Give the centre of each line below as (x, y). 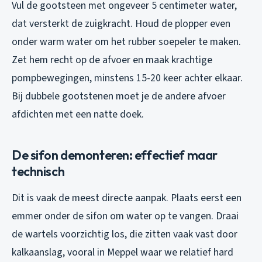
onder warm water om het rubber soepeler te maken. (126, 42)
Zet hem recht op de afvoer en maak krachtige (112, 60)
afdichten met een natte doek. (78, 115)
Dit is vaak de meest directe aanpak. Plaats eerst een (127, 198)
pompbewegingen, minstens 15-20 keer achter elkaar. (127, 78)
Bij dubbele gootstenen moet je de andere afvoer (119, 96)
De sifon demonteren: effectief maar (115, 155)
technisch (38, 172)
